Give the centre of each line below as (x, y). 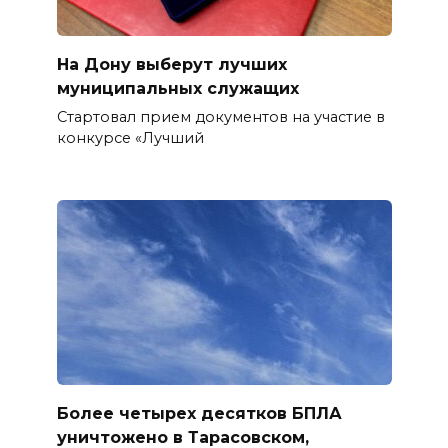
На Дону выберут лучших (171, 64)
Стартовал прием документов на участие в (220, 116)
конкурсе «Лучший (130, 137)
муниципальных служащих (177, 88)
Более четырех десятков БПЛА (199, 413)
